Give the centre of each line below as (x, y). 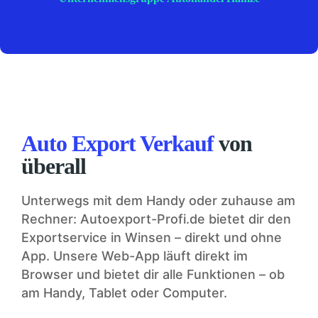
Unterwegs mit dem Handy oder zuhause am (158, 201)
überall (54, 166)
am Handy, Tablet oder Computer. (124, 293)
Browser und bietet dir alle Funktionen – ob (153, 275)
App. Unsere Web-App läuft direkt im (135, 256)
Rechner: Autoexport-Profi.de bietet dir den (156, 219)
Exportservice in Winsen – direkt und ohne (152, 238)
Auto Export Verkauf (117, 144)
